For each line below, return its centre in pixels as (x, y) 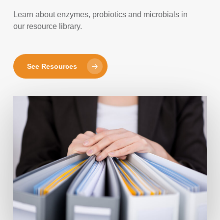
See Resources (52, 66)
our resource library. (48, 26)
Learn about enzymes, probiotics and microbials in (101, 14)
